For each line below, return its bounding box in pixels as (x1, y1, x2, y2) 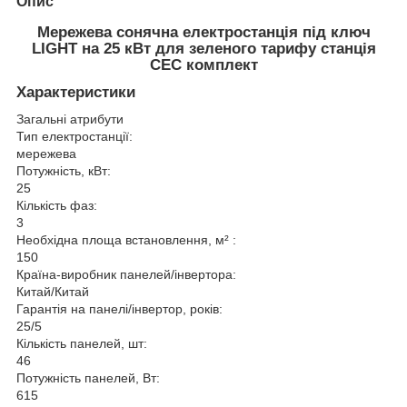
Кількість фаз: (16, 198, 97, 213)
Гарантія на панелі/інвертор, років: (16, 302, 223, 317)
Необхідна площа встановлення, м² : (16, 233, 236, 248)
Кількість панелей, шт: (16, 336, 147, 352)
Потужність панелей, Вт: (16, 371, 160, 386)
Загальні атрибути (16, 112, 124, 127)
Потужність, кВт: (16, 164, 111, 179)
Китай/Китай (16, 284, 89, 300)
